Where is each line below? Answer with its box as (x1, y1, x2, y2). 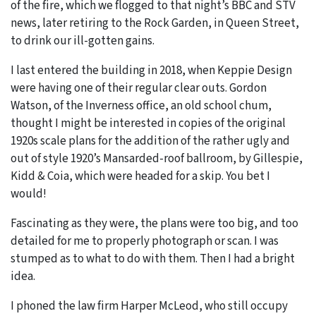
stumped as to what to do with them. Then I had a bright (11, 250, 295, 267)
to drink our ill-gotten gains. (11, 32, 154, 49)
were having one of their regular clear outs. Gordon (11, 79, 267, 97)
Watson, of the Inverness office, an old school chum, (11, 97, 272, 114)
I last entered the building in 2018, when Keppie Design (11, 61, 292, 79)
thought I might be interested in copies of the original (11, 114, 286, 132)
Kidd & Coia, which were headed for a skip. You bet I (11, 167, 270, 185)
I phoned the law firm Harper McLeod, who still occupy (11, 297, 288, 315)
